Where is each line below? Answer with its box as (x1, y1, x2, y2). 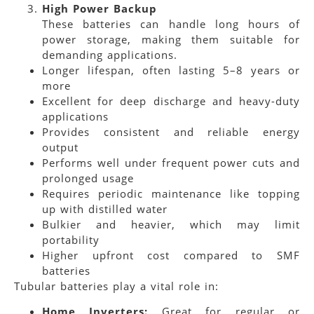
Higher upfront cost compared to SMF (42, 247, 300, 262)
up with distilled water (42, 201, 168, 216)
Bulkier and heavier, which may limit (42, 217, 300, 231)
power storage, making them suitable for (42, 32, 300, 46)
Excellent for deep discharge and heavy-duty (42, 93, 300, 108)
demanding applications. (42, 47, 177, 62)
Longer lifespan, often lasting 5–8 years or (42, 62, 300, 77)
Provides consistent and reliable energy (42, 124, 300, 139)
